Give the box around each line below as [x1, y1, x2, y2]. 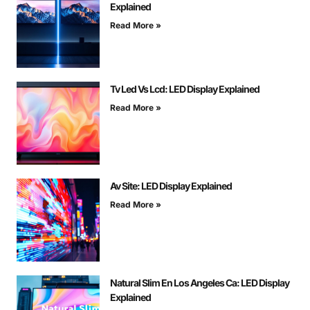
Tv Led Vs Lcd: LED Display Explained [110, 83, 259, 95]
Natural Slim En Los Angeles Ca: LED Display [110, 277, 289, 289]
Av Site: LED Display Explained [110, 180, 232, 192]
